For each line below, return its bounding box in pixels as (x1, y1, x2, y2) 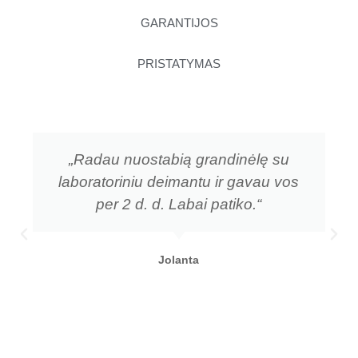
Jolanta (158, 253, 200, 266)
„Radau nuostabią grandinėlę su (68, 150, 289, 168)
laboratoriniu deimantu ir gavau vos (58, 173, 300, 190)
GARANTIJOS (140, 16, 218, 30)
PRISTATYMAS (137, 57, 221, 70)
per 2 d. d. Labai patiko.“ (96, 195, 262, 213)
